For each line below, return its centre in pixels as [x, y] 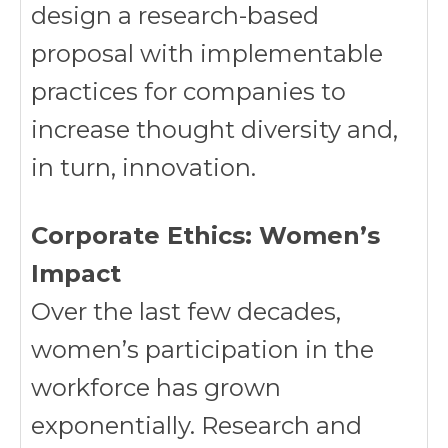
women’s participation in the [202, 349]
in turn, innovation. [143, 167]
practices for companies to [188, 91]
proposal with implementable [207, 53]
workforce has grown [156, 387]
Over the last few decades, [186, 311]
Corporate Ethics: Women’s [205, 235]
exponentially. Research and [196, 425]
